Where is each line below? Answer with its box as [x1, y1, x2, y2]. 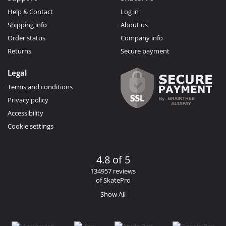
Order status [8, 33, 45, 42]
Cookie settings [8, 121, 53, 131]
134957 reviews [90, 166, 136, 176]
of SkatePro [95, 175, 131, 185]
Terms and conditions [8, 82, 73, 91]
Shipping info [8, 20, 47, 29]
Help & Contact [8, 7, 53, 16]
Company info [121, 33, 163, 42]
